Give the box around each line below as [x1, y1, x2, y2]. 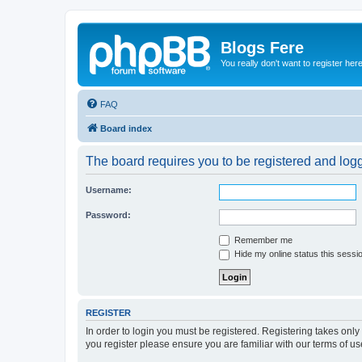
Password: [86, 209, 131, 220]
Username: [86, 184, 132, 195]
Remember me [232, 234, 293, 245]
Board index [100, 123, 152, 133]
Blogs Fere [221, 39, 304, 57]
